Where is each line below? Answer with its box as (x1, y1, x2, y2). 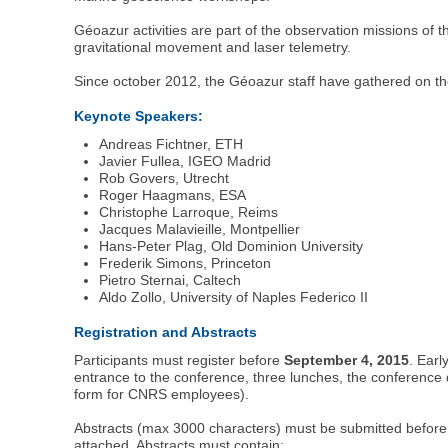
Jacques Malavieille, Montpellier (99, 221, 301, 237)
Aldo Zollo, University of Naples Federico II (99, 289, 369, 305)
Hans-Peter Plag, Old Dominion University (99, 238, 364, 254)
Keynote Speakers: (74, 108, 204, 125)
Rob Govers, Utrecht (99, 170, 230, 186)
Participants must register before (74, 351, 285, 368)
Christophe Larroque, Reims (99, 204, 279, 220)
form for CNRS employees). (74, 385, 250, 402)
